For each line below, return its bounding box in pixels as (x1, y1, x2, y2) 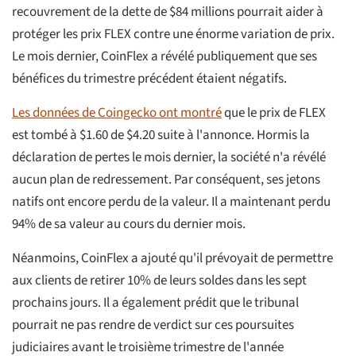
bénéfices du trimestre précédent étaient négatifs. (12, 68, 287, 88)
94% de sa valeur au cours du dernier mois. (12, 214, 246, 234)
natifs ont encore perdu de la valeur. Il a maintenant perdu (12, 192, 331, 211)
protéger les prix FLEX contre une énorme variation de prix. (12, 24, 335, 44)
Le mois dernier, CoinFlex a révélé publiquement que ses (12, 46, 317, 66)
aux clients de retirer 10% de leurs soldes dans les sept (12, 270, 307, 290)
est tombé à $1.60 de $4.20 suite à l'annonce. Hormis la (12, 125, 310, 145)
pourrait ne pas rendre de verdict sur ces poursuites (12, 315, 294, 335)
